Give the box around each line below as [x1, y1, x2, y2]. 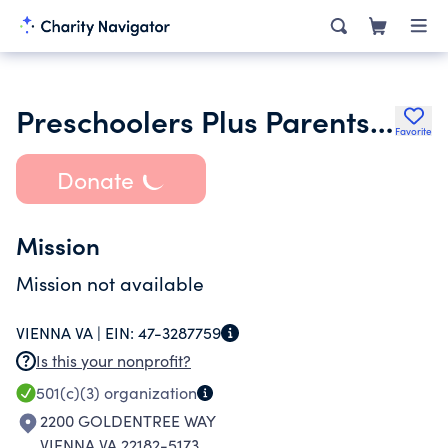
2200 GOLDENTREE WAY [40, 410, 216, 431]
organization [100, 382, 197, 403]
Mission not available [16, 270, 204, 296]
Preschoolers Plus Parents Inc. [370, 99, 393, 141]
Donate [56, 163, 134, 195]
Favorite [395, 124, 432, 138]
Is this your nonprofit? [36, 350, 191, 371]
